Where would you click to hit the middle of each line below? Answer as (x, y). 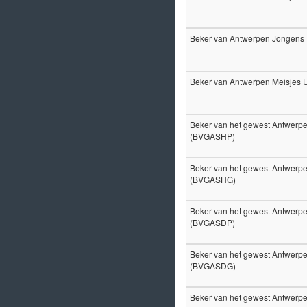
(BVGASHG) (213, 179)
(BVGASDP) (212, 222)
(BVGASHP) (212, 136)
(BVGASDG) (213, 266)
